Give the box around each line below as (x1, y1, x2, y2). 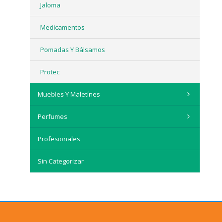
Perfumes (37, 112, 67, 121)
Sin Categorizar (37, 157, 84, 166)
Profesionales (37, 134, 80, 144)
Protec (40, 67, 59, 77)
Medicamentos (40, 23, 85, 32)
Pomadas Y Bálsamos (40, 45, 105, 55)
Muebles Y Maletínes (37, 90, 100, 99)
